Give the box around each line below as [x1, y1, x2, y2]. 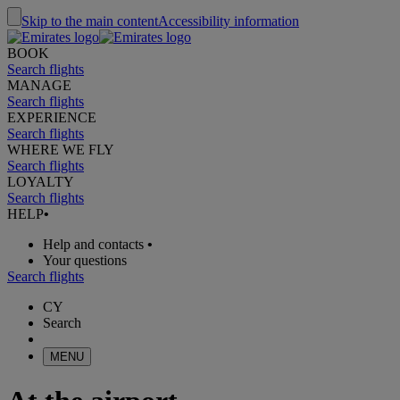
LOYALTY [7, 174, 74, 189]
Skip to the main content [21, 13, 158, 29]
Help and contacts [43, 237, 144, 252]
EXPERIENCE [7, 110, 96, 125]
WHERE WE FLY [7, 142, 114, 157]
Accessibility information [158, 13, 299, 29]
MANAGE [7, 78, 71, 93]
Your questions [43, 253, 127, 268]
